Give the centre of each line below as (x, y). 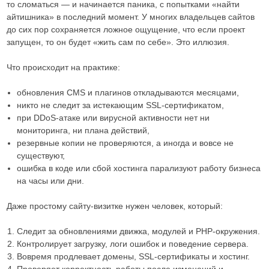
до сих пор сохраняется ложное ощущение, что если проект (125, 29)
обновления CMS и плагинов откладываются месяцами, (128, 92)
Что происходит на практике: (63, 67)
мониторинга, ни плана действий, (83, 130)
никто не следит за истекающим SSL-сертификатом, (120, 105)
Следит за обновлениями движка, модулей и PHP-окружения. (138, 231)
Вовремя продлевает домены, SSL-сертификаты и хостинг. (133, 256)
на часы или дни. (50, 181)
